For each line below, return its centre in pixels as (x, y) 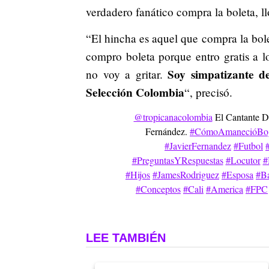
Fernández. (168, 131)
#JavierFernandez (198, 145)
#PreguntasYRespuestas (177, 160)
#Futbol (248, 145)
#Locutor (243, 160)
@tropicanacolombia (173, 116)
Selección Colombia (135, 92)
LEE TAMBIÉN (126, 237)
